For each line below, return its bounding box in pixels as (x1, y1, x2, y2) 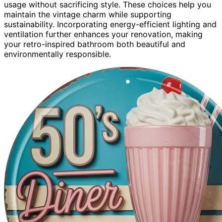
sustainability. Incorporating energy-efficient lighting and (4, 19, 217, 29)
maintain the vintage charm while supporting (4, 9, 171, 19)
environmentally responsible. (4, 49, 111, 59)
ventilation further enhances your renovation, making (4, 29, 203, 39)
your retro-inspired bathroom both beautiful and (4, 39, 185, 49)
